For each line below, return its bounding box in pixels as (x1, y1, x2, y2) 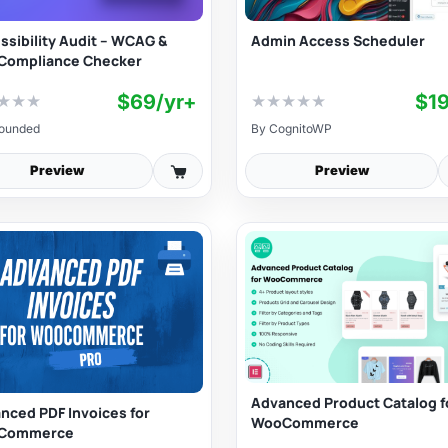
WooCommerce (251, 412, 359, 432)
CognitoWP (269, 120, 332, 136)
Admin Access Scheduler (251, 30, 425, 50)
